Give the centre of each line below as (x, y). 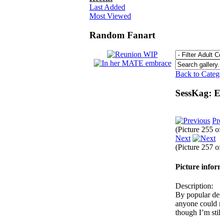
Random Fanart (122, 35)
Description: (194, 186)
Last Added (107, 7)
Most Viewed (110, 16)
